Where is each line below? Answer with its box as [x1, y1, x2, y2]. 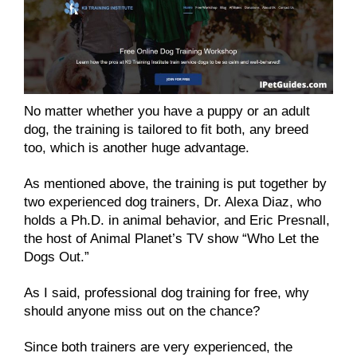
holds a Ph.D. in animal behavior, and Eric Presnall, [24, 213, 330, 229]
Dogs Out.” [24, 249, 89, 265]
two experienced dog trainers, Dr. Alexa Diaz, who [24, 194, 321, 210]
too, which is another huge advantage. [24, 140, 253, 156]
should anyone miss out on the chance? [24, 304, 264, 320]
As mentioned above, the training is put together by [24, 176, 327, 192]
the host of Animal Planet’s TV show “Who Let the [24, 231, 319, 247]
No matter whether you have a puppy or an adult [24, 104, 310, 120]
